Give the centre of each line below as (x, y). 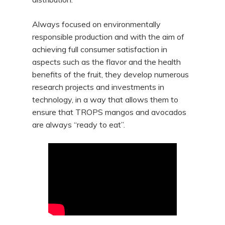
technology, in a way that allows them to (105, 99)
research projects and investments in (98, 87)
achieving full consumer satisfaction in (100, 49)
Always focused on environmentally (97, 24)
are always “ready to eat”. (79, 125)
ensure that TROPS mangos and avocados (109, 112)
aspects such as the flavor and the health (107, 62)
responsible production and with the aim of (108, 37)
